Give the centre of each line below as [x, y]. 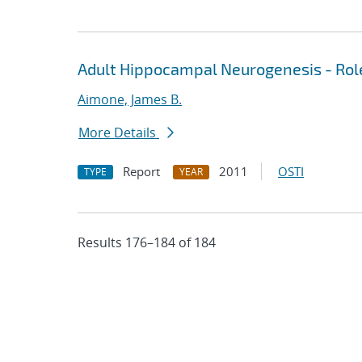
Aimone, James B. [130, 99]
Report [141, 171]
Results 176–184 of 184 [147, 242]
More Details [119, 133]
